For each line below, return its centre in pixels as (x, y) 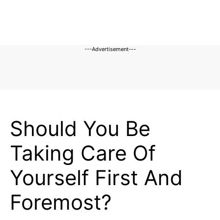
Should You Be (80, 128)
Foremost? (61, 202)
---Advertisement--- (110, 49)
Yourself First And (96, 178)
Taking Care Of (83, 153)
